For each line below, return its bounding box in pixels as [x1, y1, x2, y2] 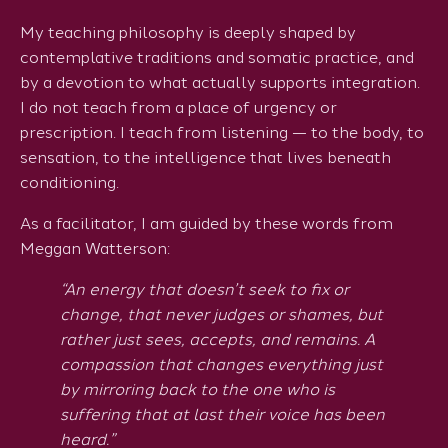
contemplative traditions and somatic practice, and [20, 48, 414, 68]
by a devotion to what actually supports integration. [20, 73, 420, 93]
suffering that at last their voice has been [60, 405, 385, 425]
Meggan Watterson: [20, 239, 170, 259]
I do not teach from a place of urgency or [20, 98, 337, 118]
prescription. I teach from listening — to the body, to [20, 123, 424, 143]
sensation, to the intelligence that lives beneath [20, 148, 391, 168]
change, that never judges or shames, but [60, 305, 383, 325]
